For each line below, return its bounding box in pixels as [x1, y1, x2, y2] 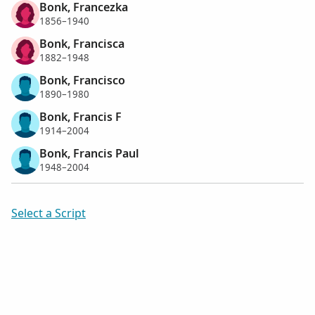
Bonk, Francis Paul [39, 145, 139, 161]
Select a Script [11, 205, 86, 221]
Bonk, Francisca [39, 35, 124, 51]
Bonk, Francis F [39, 108, 122, 124]
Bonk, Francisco [39, 72, 125, 88]
